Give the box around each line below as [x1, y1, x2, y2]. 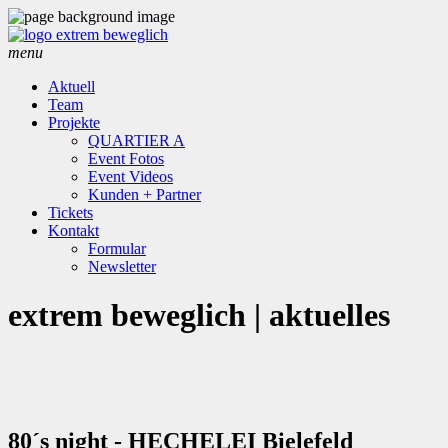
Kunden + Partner [88, 186, 201, 203]
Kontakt [48, 222, 99, 239]
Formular [88, 240, 146, 257]
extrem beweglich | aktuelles [8, 297, 390, 334]
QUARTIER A [88, 132, 185, 149]
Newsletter [88, 258, 156, 275]
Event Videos [88, 168, 173, 185]
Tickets [48, 204, 93, 221]
